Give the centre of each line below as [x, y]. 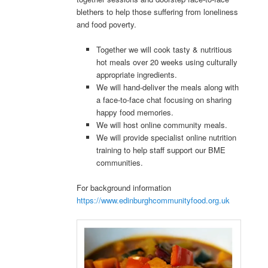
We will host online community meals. [162, 125]
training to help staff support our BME [161, 150]
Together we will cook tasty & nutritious [164, 50]
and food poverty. [107, 25]
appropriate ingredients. [136, 75]
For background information [124, 188]
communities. [119, 163]
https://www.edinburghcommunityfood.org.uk [153, 200]
